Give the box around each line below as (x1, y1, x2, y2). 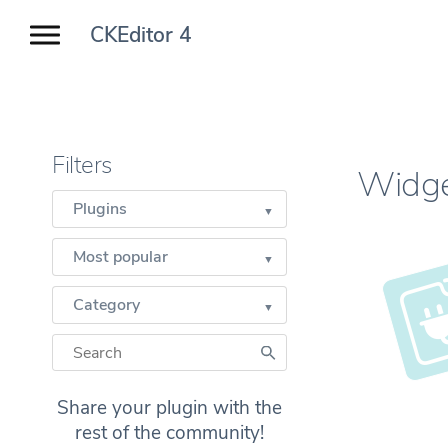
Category (73, 294, 140, 316)
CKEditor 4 (90, 21, 192, 49)
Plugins (73, 198, 127, 220)
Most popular (73, 246, 168, 268)
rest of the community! (75, 420, 264, 446)
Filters (52, 149, 112, 181)
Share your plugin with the (57, 395, 282, 421)
